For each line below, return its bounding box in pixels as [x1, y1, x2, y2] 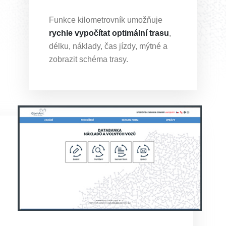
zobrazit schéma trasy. [48, 55, 128, 64]
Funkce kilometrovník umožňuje [48, 16, 162, 25]
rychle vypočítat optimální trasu [48, 29, 169, 38]
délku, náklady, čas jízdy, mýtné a [48, 42, 167, 51]
